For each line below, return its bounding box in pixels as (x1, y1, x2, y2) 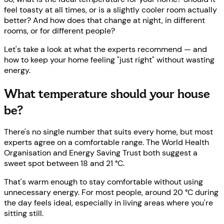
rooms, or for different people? (4, 25, 115, 36)
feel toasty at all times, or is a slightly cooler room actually (4, 4, 217, 15)
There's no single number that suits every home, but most (4, 126, 213, 137)
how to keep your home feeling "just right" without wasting (4, 54, 214, 65)
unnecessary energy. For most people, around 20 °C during (4, 187, 218, 198)
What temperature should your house (4, 85, 210, 102)
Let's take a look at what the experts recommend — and (4, 44, 207, 55)
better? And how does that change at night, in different (4, 15, 205, 26)
